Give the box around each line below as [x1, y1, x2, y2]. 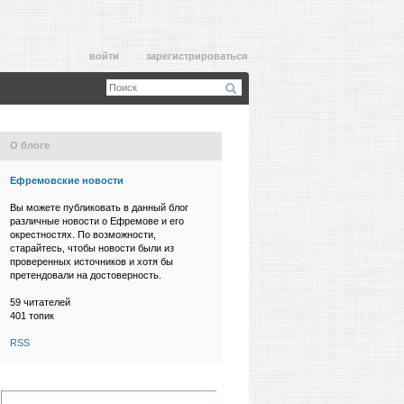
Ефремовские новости [10, 175, 124, 186]
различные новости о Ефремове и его [10, 216, 184, 226]
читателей [21, 297, 70, 308]
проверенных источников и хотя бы [10, 256, 173, 267]
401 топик [10, 310, 54, 321]
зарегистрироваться [146, 50, 247, 61]
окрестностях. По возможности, [10, 229, 156, 240]
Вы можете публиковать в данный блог [10, 202, 188, 213]
